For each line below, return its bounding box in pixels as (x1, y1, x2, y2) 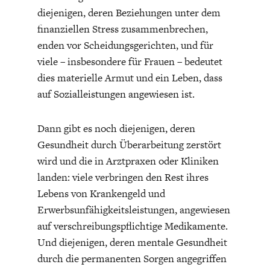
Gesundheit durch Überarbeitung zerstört (37, 137, 221, 152)
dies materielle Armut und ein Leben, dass (37, 70, 222, 85)
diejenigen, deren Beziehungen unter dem (37, 5, 221, 20)
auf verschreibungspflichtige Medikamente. (37, 218, 228, 233)
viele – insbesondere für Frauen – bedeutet (37, 54, 222, 69)
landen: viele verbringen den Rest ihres (37, 169, 209, 184)
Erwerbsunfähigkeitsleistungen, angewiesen (37, 202, 230, 217)
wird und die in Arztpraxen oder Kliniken (37, 153, 219, 168)
